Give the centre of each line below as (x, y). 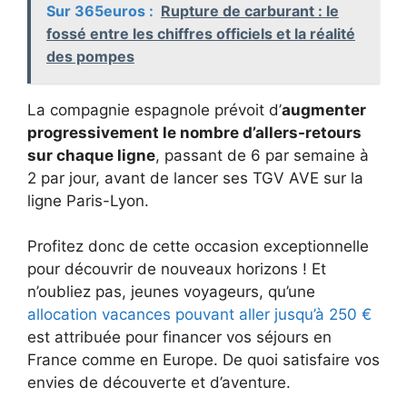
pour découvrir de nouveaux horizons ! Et (177, 269)
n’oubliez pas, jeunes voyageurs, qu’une (171, 292)
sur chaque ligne (91, 155)
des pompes (90, 56)
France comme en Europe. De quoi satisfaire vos (203, 360)
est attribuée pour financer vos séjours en (179, 338)
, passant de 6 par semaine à (262, 155)
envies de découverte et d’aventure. (159, 383)
